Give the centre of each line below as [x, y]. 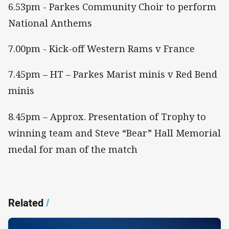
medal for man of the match [73, 149]
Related [26, 202]
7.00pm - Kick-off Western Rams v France [101, 49]
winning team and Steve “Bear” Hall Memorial [114, 133]
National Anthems [50, 23]
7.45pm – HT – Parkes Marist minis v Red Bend [113, 74]
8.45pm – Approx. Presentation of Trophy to [107, 116]
